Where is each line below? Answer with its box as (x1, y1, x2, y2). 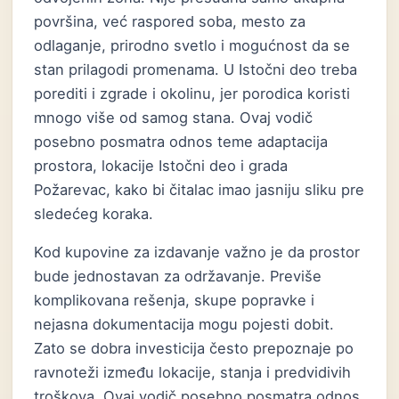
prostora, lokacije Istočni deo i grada (34, 157, 289, 175)
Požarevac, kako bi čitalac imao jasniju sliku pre (34, 181, 365, 199)
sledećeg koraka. (34, 205, 154, 223)
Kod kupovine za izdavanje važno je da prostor (34, 243, 361, 261)
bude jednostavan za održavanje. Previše (34, 267, 322, 285)
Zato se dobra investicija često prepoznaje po (34, 339, 354, 357)
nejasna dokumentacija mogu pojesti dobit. (34, 315, 335, 333)
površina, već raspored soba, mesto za (34, 12, 306, 30)
